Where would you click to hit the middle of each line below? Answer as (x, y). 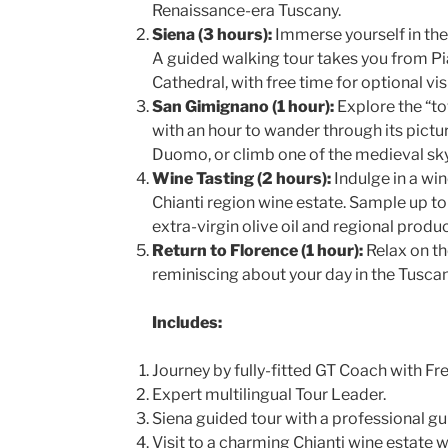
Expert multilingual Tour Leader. (268, 394)
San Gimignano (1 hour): (242, 106)
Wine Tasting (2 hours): (241, 178)
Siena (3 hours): (211, 34)
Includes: (186, 322)
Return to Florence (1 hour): (257, 250)
